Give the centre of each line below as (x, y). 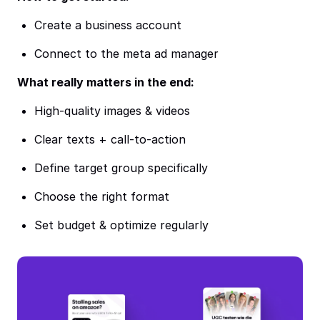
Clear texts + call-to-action (110, 139)
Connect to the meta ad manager (126, 54)
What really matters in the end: (106, 82)
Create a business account (108, 25)
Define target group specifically (121, 168)
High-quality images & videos (112, 111)
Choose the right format (102, 196)
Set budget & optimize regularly (121, 225)
